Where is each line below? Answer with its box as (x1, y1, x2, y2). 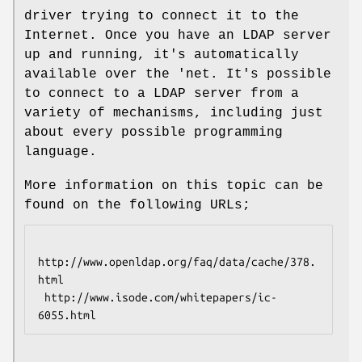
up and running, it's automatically (24, 48, 299, 63)
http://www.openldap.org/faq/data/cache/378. (38, 255, 316, 269)
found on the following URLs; (24, 198, 250, 213)
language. (24, 145, 97, 160)
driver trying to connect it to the (24, 9, 299, 24)
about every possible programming (24, 125, 283, 141)
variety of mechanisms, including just (24, 106, 323, 121)
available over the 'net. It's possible (24, 67, 331, 82)
